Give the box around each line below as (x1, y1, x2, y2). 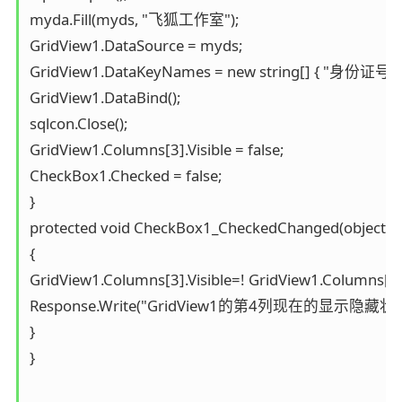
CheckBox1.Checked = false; (29, 165, 222, 187)
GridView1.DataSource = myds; (29, 35, 242, 57)
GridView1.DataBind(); (29, 87, 180, 109)
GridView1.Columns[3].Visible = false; (29, 139, 284, 161)
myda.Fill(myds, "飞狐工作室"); (29, 9, 239, 31)
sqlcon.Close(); (29, 113, 127, 135)
